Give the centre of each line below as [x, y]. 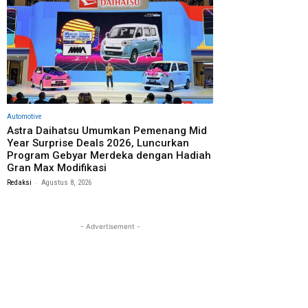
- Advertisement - [110, 226]
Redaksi [19, 182]
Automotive [24, 116]
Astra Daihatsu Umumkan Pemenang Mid [107, 130]
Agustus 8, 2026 [66, 182]
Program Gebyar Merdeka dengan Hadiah [109, 155]
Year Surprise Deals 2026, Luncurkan [98, 143]
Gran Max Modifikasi [57, 167]
